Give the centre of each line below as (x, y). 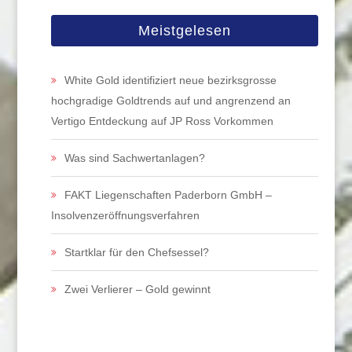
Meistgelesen (184, 31)
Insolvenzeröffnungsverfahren (125, 215)
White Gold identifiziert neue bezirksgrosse (170, 80)
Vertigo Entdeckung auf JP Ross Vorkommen (162, 121)
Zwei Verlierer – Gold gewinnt (137, 289)
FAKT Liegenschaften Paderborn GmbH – (168, 195)
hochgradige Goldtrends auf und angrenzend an (170, 101)
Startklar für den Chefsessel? (136, 252)
